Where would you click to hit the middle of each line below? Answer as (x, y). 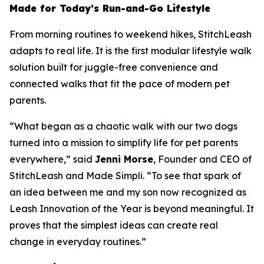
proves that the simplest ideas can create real (114, 225)
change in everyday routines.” (78, 242)
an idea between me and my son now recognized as (128, 192)
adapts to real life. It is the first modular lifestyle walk (131, 51)
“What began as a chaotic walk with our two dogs (123, 126)
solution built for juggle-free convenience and (114, 67)
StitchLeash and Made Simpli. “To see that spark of (125, 176)
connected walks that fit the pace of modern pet (120, 84)
